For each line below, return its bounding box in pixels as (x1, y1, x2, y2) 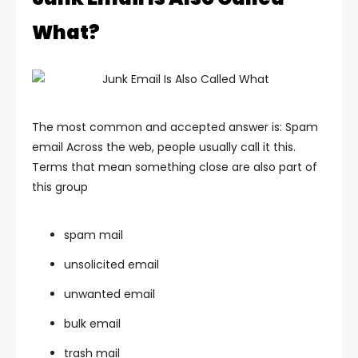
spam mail (64, 227, 123, 243)
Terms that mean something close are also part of (32, 159, 317, 175)
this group (32, 179, 88, 195)
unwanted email (64, 286, 155, 302)
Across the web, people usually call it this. (66, 139, 296, 155)
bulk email (64, 316, 121, 332)
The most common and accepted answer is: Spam (32, 119, 318, 135)
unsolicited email (64, 257, 159, 272)
